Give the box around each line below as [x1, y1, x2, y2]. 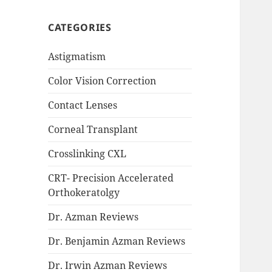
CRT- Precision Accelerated [48, 171, 174, 185]
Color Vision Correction [48, 74, 157, 88]
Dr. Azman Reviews [48, 210, 139, 224]
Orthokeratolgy [48, 186, 120, 200]
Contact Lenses [48, 98, 118, 112]
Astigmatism [48, 50, 106, 64]
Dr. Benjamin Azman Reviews [48, 234, 186, 248]
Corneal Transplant [48, 123, 138, 137]
